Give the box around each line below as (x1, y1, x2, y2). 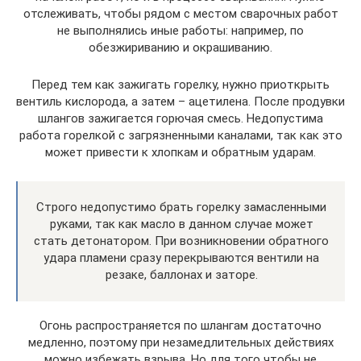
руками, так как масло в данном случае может (49, 216, 313, 231)
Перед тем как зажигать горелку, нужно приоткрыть (31, 77, 330, 92)
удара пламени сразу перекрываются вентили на (44, 250, 319, 265)
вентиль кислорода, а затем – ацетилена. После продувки (16, 93, 345, 109)
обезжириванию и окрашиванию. (89, 39, 272, 55)
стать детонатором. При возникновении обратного (34, 233, 329, 248)
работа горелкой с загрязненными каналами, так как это (19, 127, 342, 143)
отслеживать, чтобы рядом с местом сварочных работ (23, 6, 338, 21)
